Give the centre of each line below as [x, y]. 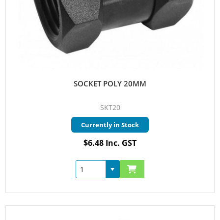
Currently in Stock [110, 125]
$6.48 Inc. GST [110, 143]
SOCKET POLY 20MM [110, 84]
